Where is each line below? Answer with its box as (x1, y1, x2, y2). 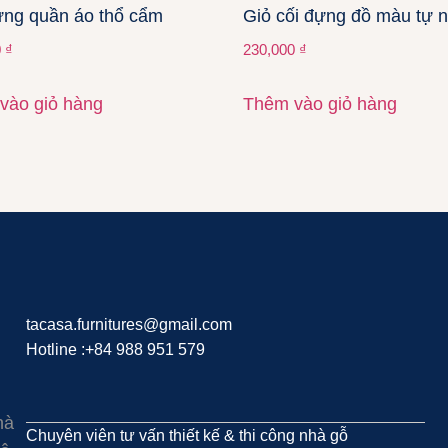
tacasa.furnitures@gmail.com (25, 316, 232, 334)
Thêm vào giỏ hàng (243, 94, 398, 115)
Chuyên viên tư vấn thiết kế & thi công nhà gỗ (25, 427, 348, 445)
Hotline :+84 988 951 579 (25, 341, 205, 359)
